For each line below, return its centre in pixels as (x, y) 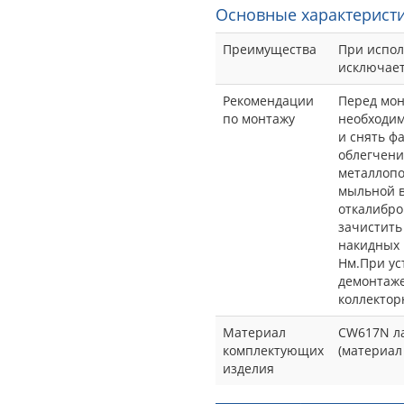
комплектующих (273, 350)
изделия (248, 368)
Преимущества (270, 49)
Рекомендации (268, 100)
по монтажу (259, 118)
